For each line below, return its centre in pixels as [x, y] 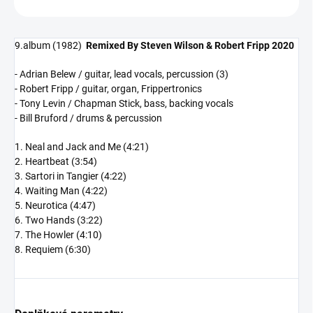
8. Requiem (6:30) [53, 250]
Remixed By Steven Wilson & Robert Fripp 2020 [190, 46]
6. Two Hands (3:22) [59, 220]
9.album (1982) [50, 46]
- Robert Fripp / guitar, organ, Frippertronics [108, 89]
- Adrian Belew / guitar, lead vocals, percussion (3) [122, 74]
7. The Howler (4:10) [58, 235]
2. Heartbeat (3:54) [56, 162]
